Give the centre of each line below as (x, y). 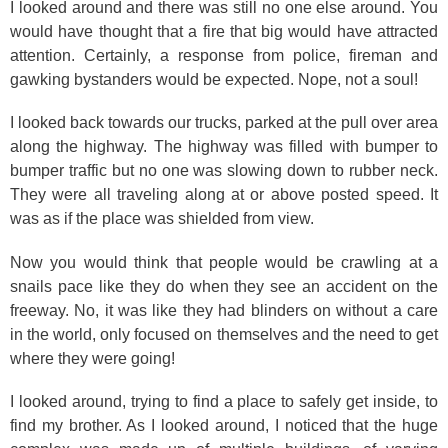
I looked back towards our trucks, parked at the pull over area (224, 122)
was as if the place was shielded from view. (162, 218)
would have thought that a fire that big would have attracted (224, 31)
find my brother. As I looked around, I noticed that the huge (224, 425)
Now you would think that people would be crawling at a (224, 262)
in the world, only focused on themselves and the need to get (224, 334)
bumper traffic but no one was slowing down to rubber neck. (224, 170)
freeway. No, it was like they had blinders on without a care (224, 310)
